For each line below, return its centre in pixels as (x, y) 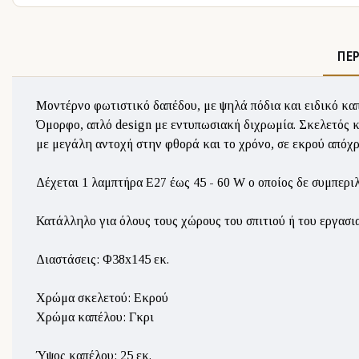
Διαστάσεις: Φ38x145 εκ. (103, 259)
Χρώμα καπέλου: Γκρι (95, 317)
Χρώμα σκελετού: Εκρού (102, 298)
